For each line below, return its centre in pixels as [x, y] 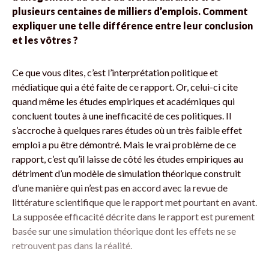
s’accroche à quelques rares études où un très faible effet [127, 130]
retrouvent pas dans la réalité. [72, 245]
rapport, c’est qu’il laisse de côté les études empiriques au [128, 159]
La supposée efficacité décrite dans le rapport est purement [133, 216]
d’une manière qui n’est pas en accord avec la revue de [120, 187]
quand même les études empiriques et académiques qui [123, 101]
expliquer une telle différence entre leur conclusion [132, 25]
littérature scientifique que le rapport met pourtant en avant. [134, 202]
